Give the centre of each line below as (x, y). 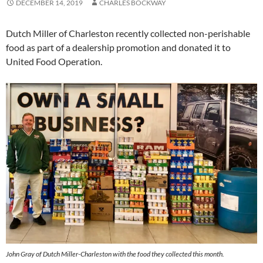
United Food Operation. (54, 61)
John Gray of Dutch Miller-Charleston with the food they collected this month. (115, 254)
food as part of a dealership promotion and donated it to (118, 47)
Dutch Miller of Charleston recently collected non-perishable (128, 33)
